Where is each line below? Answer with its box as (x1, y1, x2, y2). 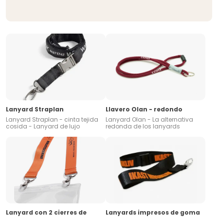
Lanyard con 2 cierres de (6, 208, 87, 217)
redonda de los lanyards (106, 122, 180, 130)
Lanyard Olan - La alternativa (106, 115, 193, 124)
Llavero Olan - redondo (106, 105, 182, 113)
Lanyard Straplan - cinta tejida (6, 115, 98, 124)
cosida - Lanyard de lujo (6, 122, 80, 130)
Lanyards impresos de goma (106, 208, 200, 217)
